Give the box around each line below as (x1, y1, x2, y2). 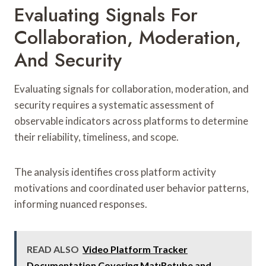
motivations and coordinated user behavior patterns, (14, 181, 249, 194)
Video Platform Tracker (83, 243, 188, 255)
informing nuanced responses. (14, 197, 147, 210)
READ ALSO (27, 243, 79, 255)
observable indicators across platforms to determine (14, 114, 248, 127)
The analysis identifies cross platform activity (14, 165, 216, 178)
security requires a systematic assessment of (14, 98, 214, 111)
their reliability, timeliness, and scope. (14, 130, 179, 143)
